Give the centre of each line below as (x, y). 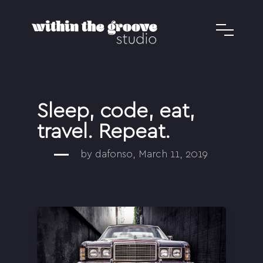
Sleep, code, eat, (116, 110)
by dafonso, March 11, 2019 (144, 154)
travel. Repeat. (104, 131)
